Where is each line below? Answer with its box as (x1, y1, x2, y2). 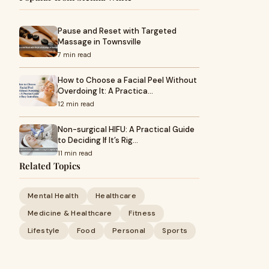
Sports (162, 226, 188, 235)
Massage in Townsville (58, 37, 141, 47)
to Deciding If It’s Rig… (58, 135, 138, 145)
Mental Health (28, 191, 79, 201)
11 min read (58, 149, 92, 157)
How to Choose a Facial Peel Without (58, 75, 197, 85)
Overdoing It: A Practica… (58, 86, 153, 96)
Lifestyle (28, 226, 60, 235)
